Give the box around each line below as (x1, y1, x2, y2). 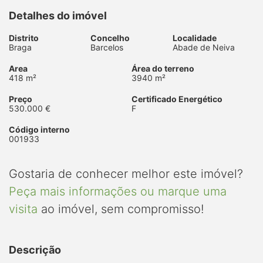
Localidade (172, 32, 217, 43)
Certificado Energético (131, 93, 222, 104)
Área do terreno (131, 63, 194, 73)
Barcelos (90, 42, 124, 52)
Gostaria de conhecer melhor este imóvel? (9, 166, 243, 181)
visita (9, 201, 38, 216)
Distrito (9, 32, 39, 43)
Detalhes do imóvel (9, 9, 107, 22)
